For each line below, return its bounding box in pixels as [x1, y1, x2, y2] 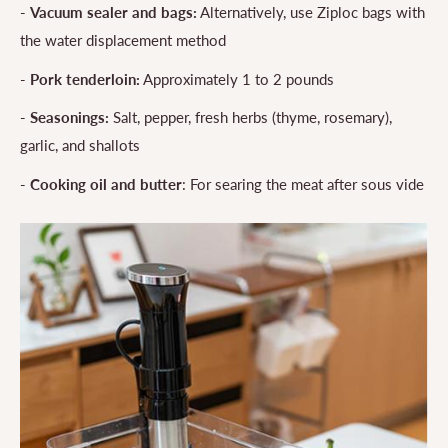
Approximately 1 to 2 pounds [140, 69, 334, 88]
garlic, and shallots [20, 136, 140, 155]
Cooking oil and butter [30, 174, 182, 193]
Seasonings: [30, 108, 109, 127]
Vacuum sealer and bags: [30, 3, 197, 22]
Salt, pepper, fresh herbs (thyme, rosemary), [109, 108, 392, 127]
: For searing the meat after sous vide [182, 174, 424, 193]
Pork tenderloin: [30, 69, 140, 88]
